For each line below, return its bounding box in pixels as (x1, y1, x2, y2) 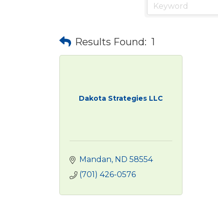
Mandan (79, 155, 111, 164)
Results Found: (75, 36, 146, 48)
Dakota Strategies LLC (78, 94, 163, 103)
